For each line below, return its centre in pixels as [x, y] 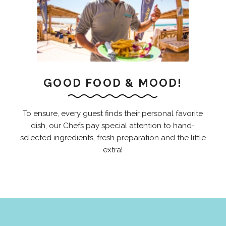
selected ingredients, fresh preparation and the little [113, 137]
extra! [113, 150]
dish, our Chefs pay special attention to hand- [113, 125]
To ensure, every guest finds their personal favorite [113, 113]
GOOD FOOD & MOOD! [113, 83]
